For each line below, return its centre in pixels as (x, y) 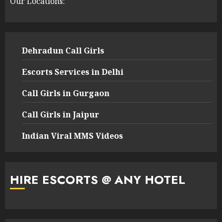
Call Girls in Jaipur (60, 114)
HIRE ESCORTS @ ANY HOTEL (98, 179)
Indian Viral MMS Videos (72, 136)
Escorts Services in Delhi (73, 72)
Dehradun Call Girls (63, 50)
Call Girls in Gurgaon (66, 93)
